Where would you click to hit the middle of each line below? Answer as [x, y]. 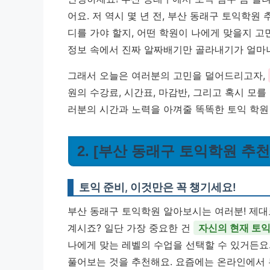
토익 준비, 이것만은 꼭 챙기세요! [158, 187]
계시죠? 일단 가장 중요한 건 [130, 228]
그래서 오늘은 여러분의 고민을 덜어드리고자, [168, 75]
